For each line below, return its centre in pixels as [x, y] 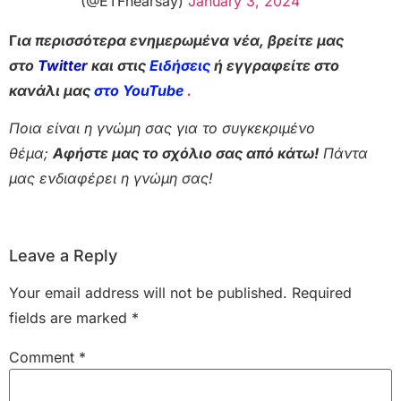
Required [322, 293]
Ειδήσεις [180, 65]
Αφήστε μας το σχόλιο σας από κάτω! [186, 154]
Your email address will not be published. [148, 293]
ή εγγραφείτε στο [275, 65]
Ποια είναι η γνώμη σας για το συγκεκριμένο [162, 128]
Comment [44, 358]
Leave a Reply [63, 256]
